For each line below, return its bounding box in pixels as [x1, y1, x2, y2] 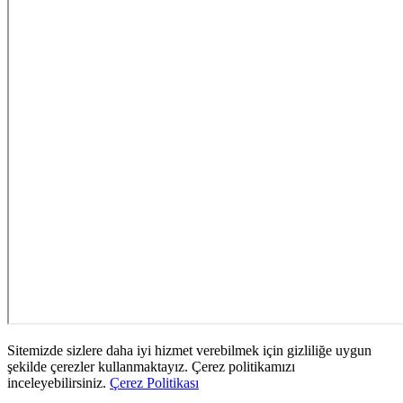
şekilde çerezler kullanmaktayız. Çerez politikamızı [7, 359, 295, 375]
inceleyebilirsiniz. [7, 375, 110, 391]
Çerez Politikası [110, 375, 199, 391]
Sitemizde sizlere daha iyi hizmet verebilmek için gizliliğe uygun [7, 343, 372, 359]
